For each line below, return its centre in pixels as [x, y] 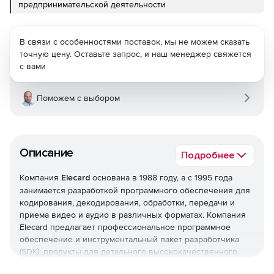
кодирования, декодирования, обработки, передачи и [127, 203]
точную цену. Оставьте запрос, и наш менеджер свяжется [135, 54]
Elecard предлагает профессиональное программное [125, 227]
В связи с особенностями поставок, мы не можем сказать [135, 42]
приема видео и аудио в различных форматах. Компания [133, 215]
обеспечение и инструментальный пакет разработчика [129, 239]
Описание [46, 153]
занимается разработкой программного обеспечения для [135, 191]
